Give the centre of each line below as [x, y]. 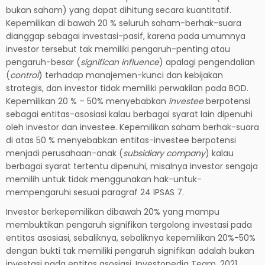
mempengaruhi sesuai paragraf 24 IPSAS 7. [95, 192]
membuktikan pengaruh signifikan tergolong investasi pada [129, 224]
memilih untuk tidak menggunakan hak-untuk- [104, 179]
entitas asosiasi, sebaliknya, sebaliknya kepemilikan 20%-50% [131, 237]
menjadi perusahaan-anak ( [64, 153]
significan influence [120, 62]
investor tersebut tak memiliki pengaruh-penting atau [118, 49]
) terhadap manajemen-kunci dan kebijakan [131, 75]
